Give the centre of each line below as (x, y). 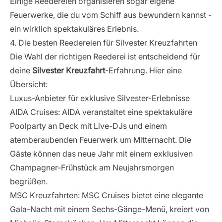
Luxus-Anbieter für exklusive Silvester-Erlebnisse (100, 98)
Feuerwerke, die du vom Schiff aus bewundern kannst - (111, 15)
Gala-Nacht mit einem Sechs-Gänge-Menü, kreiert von (110, 209)
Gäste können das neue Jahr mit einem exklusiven (101, 154)
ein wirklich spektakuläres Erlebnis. (74, 29)
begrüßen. (29, 181)
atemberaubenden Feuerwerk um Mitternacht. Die (101, 140)
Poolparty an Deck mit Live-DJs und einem (88, 126)
